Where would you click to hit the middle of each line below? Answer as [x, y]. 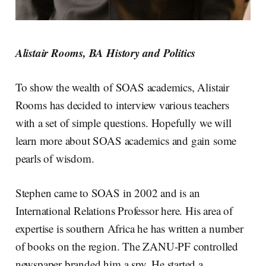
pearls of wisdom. [55, 159]
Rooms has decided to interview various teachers [122, 105]
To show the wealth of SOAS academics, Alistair [122, 87]
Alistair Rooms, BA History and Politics [105, 53]
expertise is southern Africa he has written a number [129, 229]
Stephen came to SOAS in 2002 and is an [107, 193]
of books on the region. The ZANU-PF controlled [126, 246]
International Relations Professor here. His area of [124, 211]
